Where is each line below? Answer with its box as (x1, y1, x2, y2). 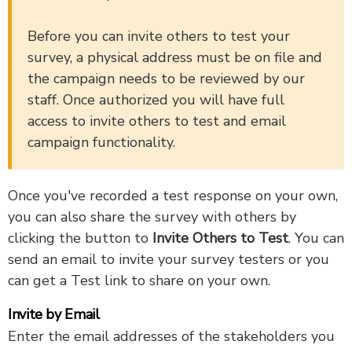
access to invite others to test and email (27, 112, 286, 131)
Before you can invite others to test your (27, 27, 290, 46)
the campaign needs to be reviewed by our (27, 69, 305, 89)
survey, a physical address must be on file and (27, 48, 322, 68)
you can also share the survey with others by (8, 207, 296, 227)
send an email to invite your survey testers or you (8, 250, 329, 269)
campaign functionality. (27, 133, 175, 152)
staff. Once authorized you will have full (27, 90, 284, 110)
